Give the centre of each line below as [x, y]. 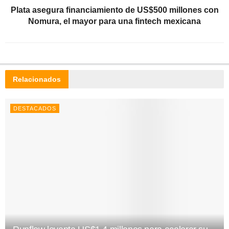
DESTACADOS [35, 108]
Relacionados [37, 79]
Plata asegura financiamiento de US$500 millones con [114, 10]
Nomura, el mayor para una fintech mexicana [114, 21]
